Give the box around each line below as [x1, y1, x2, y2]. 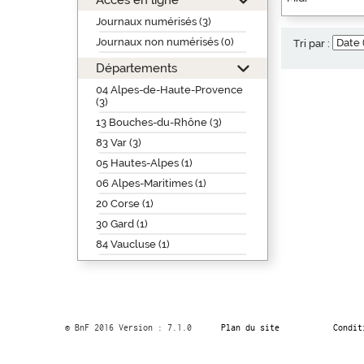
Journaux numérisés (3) [95, 15, 211, 28]
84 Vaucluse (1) [95, 238, 170, 250]
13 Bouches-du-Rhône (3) [95, 116, 222, 128]
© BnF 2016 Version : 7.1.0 [64, 323, 192, 332]
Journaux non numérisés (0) [95, 36, 234, 48]
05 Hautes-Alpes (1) [95, 157, 193, 169]
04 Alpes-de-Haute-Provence [95, 84, 243, 96]
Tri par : [293, 37, 331, 50]
